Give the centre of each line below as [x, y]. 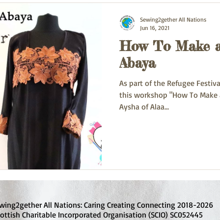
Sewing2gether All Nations [173, 19]
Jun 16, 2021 [155, 28]
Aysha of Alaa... [144, 107]
